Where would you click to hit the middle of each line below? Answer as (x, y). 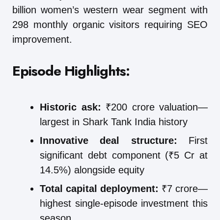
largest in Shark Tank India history (114, 122)
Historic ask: (70, 107)
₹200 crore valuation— (154, 107)
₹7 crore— (183, 188)
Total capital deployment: (99, 188)
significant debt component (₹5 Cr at (124, 155)
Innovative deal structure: (109, 140)
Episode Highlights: (71, 71)
